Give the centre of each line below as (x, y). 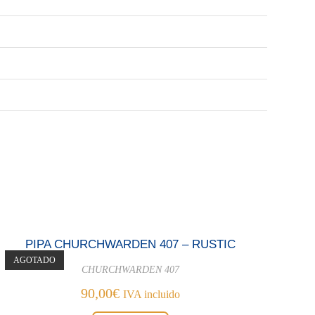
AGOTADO (35, 260)
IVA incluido (152, 294)
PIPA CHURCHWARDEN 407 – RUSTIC (131, 244)
